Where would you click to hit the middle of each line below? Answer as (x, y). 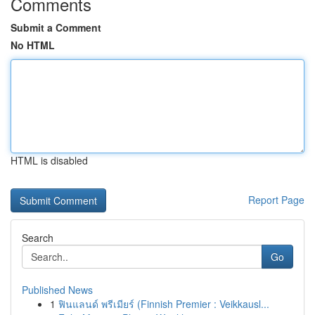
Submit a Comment (56, 27)
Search (38, 238)
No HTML (33, 45)
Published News (57, 290)
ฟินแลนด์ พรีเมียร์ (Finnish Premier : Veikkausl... (164, 304)
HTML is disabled (49, 160)
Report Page (276, 200)
